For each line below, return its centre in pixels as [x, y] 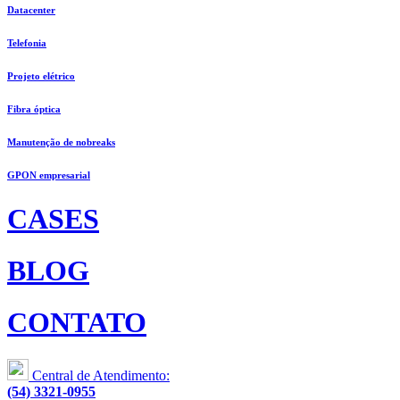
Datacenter [31, 9]
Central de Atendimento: [101, 375]
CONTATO [77, 323]
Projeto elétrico [41, 75]
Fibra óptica [34, 108]
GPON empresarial [49, 175]
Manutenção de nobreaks [61, 142]
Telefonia [27, 42]
